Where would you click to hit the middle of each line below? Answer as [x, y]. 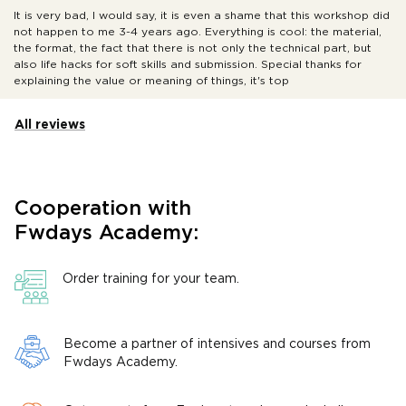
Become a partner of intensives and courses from [217, 345]
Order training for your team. [151, 279]
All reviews [50, 125]
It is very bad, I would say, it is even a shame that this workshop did [202, 16]
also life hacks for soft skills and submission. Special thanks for [188, 65]
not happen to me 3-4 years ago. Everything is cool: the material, [198, 32]
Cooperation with [103, 209]
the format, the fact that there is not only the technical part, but [193, 48]
